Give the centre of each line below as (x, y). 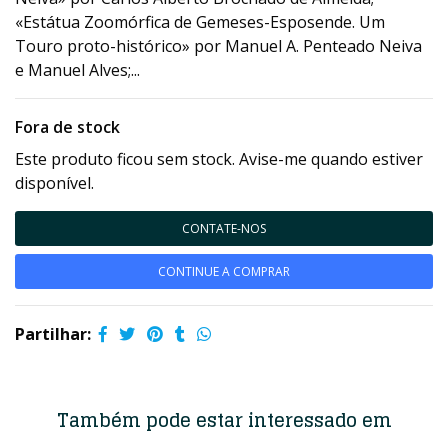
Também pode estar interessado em (224, 420)
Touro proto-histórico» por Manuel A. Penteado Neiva (218, 46)
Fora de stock (67, 127)
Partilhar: (53, 334)
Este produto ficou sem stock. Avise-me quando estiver (219, 159)
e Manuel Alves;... (77, 70)
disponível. (54, 183)
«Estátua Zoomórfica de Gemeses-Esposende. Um (200, 22)
